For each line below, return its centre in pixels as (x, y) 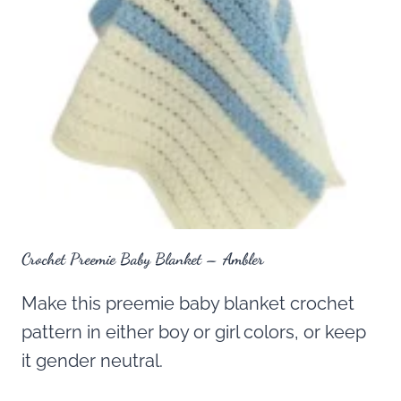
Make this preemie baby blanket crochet (188, 304)
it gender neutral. (92, 361)
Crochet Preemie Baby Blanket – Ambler (143, 259)
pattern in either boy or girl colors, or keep (194, 333)
